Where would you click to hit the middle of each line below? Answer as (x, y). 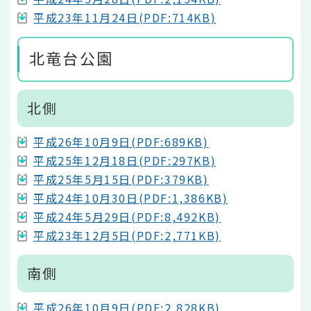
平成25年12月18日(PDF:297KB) (125, 161)
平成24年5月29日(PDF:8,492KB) (127, 217)
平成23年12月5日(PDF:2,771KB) (127, 236)
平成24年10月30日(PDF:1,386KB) (131, 198)
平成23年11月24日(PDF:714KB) (125, 18)
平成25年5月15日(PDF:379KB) (121, 179)
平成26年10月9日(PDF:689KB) (121, 142)
